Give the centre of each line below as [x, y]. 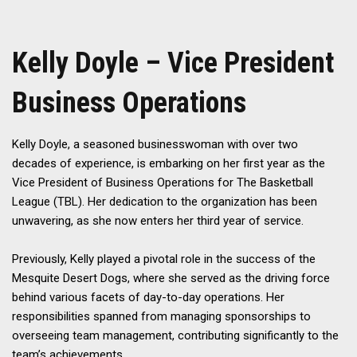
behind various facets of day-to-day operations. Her [148, 298]
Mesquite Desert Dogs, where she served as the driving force [171, 279]
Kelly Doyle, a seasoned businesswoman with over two [155, 145]
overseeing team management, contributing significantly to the [175, 336]
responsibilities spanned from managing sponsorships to [161, 317]
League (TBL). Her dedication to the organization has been [165, 202]
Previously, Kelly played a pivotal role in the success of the [164, 259]
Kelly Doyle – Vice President [173, 63]
